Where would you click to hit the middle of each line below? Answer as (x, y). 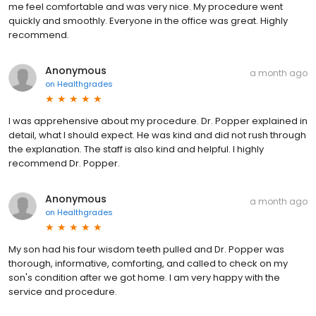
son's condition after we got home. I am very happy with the (144, 277)
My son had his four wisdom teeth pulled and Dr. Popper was (146, 249)
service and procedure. (63, 291)
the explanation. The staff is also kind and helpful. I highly (136, 149)
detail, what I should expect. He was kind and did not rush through (157, 135)
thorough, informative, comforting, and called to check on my (148, 263)
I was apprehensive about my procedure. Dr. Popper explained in (158, 121)
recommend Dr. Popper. (64, 163)
